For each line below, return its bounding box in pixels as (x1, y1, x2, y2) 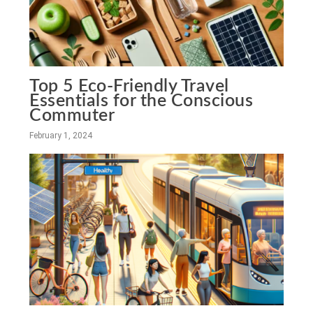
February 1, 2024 (29, 130, 93, 140)
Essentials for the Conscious (29, 92, 254, 110)
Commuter (29, 106, 115, 124)
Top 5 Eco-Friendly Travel (29, 77, 229, 95)
